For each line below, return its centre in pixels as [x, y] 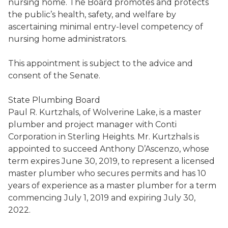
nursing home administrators [67, 39]
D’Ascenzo [158, 149]
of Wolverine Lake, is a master [141, 112]
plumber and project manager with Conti [92, 124]
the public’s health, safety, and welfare [86, 15]
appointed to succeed [54, 149]
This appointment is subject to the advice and [101, 63]
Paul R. [24, 112]
